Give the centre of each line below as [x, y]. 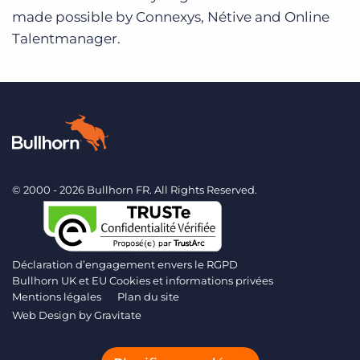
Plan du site [148, 297]
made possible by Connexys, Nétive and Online [171, 17]
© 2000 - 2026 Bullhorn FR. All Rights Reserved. [135, 190]
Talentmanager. [66, 39]
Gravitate [118, 315]
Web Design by [53, 315]
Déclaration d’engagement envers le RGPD [125, 264]
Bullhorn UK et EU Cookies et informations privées [143, 280]
